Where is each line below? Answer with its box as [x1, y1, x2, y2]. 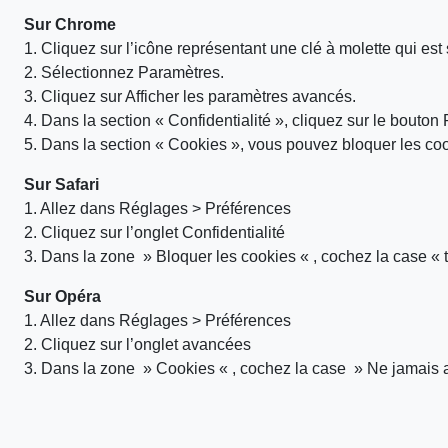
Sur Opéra [24, 288, 101, 305]
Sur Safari [24, 176, 99, 193]
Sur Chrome [24, 16, 116, 33]
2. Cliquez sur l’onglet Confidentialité [24, 224, 285, 241]
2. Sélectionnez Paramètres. [24, 64, 224, 81]
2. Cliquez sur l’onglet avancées [24, 336, 251, 353]
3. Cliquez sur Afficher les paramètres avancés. [24, 88, 356, 105]
